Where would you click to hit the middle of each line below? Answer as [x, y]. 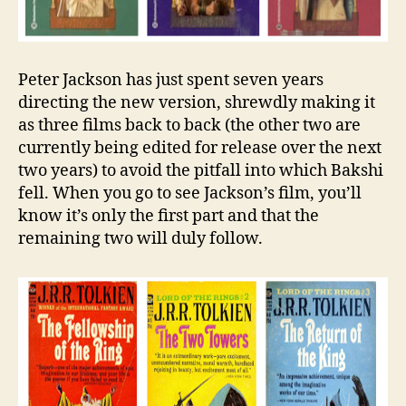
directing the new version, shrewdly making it [197, 102]
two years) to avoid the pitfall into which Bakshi [201, 170]
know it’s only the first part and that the [169, 216]
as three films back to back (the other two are [189, 125]
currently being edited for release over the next [200, 148]
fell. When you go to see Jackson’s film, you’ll [190, 193]
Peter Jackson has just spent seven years [171, 80]
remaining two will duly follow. [140, 238]
